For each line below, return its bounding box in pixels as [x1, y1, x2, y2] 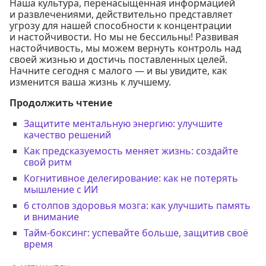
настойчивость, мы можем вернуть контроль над [9, 41, 241, 55]
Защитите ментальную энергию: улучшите [24, 116, 223, 130]
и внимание [24, 210, 79, 223]
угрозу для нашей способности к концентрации [9, 18, 232, 32]
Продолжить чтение [9, 96, 112, 109]
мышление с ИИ [24, 182, 98, 196]
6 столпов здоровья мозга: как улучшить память [24, 198, 251, 212]
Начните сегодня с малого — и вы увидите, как [9, 64, 227, 77]
